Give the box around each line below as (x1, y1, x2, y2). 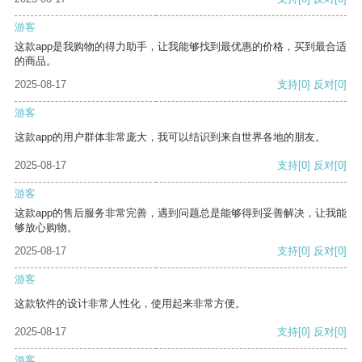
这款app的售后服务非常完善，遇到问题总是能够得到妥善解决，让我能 (15, 207, 347, 220)
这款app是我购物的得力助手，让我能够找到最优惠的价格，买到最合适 (15, 40, 347, 53)
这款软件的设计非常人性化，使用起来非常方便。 (15, 297, 246, 310)
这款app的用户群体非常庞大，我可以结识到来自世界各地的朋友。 (15, 131, 326, 144)
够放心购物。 (15, 221, 78, 234)
